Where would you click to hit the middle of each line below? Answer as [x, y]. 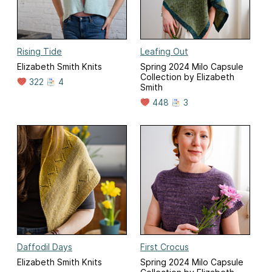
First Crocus [165, 246]
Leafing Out [164, 51]
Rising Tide [39, 51]
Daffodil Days [45, 246]
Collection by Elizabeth [187, 76]
